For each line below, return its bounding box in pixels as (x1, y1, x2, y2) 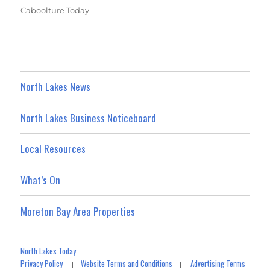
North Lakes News (20, 78, 91, 94)
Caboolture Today (20, 5, 90, 16)
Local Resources (20, 141, 86, 157)
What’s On (20, 172, 61, 187)
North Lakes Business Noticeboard (20, 110, 157, 125)
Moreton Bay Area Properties (20, 203, 136, 219)
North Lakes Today (20, 244, 77, 257)
